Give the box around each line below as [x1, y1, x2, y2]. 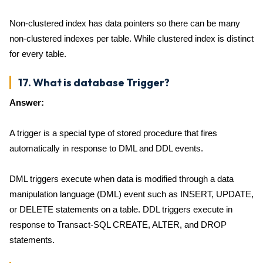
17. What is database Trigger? [18, 76, 170, 89]
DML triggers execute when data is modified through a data [9, 174, 234, 184]
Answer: [9, 97, 44, 107]
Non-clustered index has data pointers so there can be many [9, 18, 240, 28]
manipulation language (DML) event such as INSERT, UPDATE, [9, 189, 254, 199]
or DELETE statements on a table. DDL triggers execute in [9, 204, 232, 214]
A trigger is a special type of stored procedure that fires [9, 128, 217, 138]
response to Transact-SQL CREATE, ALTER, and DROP [9, 220, 227, 230]
